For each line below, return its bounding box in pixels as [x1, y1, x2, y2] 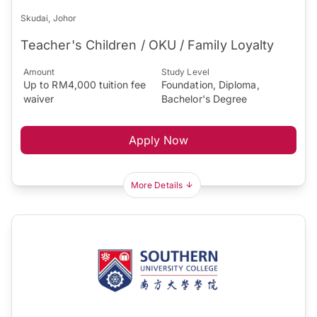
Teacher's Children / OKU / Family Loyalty [21, 38, 275, 53]
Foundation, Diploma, [161, 79, 260, 91]
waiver [23, 93, 54, 105]
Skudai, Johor [21, 13, 77, 24]
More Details [131, 180, 183, 191]
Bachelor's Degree [161, 93, 248, 105]
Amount [23, 67, 55, 78]
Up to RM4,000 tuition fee [23, 79, 146, 91]
